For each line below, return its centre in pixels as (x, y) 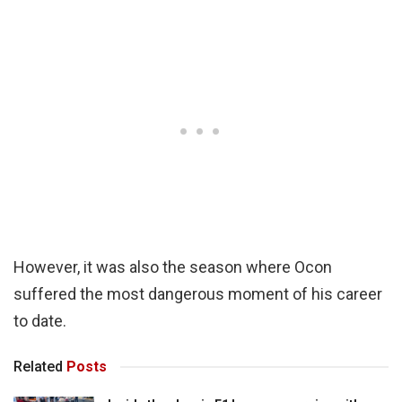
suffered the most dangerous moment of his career (198, 294)
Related (38, 367)
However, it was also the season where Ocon (173, 267)
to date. (40, 321)
